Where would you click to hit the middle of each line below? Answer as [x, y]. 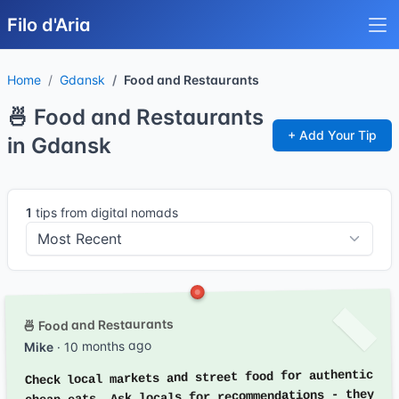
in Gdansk [59, 146]
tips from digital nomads [105, 212]
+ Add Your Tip [332, 135]
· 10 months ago [102, 346]
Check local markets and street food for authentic [199, 378]
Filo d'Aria [49, 25]
